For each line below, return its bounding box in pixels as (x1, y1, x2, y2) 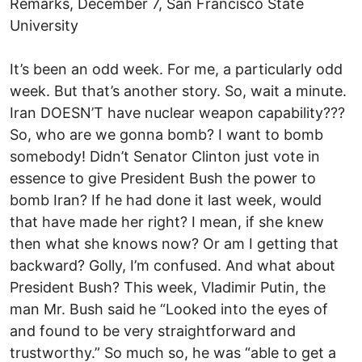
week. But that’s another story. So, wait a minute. (10, 82, 347, 99)
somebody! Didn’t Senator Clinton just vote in (10, 147, 320, 165)
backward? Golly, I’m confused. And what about (10, 256, 335, 274)
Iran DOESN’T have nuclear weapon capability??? (10, 103, 345, 121)
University (10, 16, 78, 34)
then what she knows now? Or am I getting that (10, 234, 339, 252)
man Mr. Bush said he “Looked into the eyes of (10, 300, 328, 318)
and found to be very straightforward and (10, 322, 296, 339)
